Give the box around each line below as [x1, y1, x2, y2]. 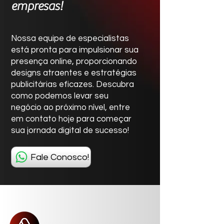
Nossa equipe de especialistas [11, 34, 129, 43]
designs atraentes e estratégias [11, 68, 136, 77]
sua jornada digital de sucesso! [11, 126, 129, 135]
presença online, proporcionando [11, 57, 137, 66]
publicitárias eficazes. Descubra [11, 80, 134, 89]
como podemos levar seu [11, 91, 108, 100]
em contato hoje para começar [11, 114, 131, 123]
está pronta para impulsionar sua [11, 45, 138, 54]
